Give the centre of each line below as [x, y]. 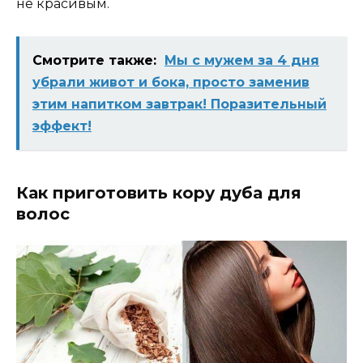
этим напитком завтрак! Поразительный [179, 104]
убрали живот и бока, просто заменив [171, 82]
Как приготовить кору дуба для [159, 193]
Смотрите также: [94, 60]
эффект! [62, 126]
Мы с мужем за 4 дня [242, 60]
